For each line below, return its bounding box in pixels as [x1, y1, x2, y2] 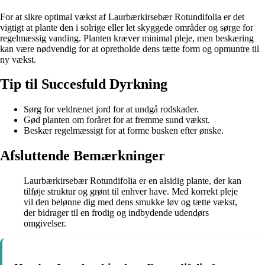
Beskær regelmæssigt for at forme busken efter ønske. [24, 125, 224, 136]
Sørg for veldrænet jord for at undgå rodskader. [24, 104, 199, 115]
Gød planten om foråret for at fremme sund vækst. [24, 115, 210, 125]
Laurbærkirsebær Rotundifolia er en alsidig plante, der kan [24, 176, 241, 186]
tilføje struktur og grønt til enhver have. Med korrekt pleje [24, 186, 238, 197]
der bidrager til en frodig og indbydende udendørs [24, 208, 209, 218]
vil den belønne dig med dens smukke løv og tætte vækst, [24, 197, 237, 208]
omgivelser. [24, 218, 66, 229]
